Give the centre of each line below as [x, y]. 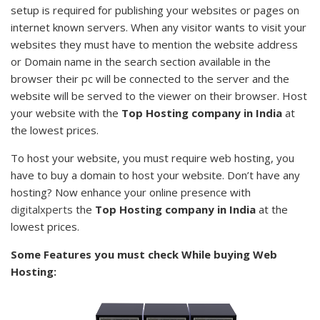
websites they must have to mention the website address [154, 44]
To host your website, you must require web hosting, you [152, 157]
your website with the [66, 112]
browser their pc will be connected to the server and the [150, 78]
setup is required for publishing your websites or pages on [155, 10]
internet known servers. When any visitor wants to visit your [159, 27]
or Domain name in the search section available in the [141, 61]
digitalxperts [42, 209]
